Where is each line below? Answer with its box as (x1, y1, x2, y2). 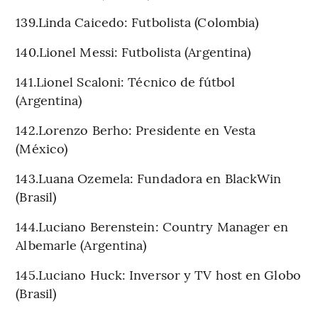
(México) (16, 138, 68, 157)
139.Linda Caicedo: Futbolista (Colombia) (16, 12, 259, 31)
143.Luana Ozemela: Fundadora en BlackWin (16, 168, 282, 187)
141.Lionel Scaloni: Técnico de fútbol (16, 72, 236, 90)
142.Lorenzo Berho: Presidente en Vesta (16, 120, 256, 138)
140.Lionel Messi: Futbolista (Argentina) (16, 42, 251, 60)
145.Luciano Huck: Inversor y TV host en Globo (16, 265, 301, 283)
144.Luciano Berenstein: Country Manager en (16, 216, 289, 235)
